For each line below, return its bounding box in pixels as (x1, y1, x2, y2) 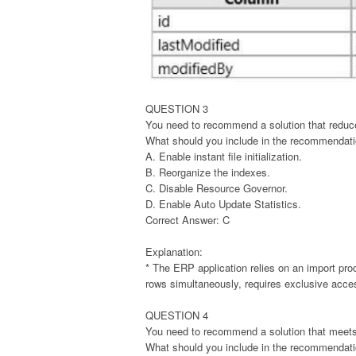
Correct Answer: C (145, 211, 230, 227)
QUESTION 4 (145, 307, 208, 323)
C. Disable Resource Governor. (145, 180, 288, 195)
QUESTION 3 (145, 100, 208, 116)
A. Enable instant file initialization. (145, 148, 302, 164)
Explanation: (145, 243, 203, 259)
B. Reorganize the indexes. (145, 164, 270, 180)
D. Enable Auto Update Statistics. (145, 195, 301, 211)
